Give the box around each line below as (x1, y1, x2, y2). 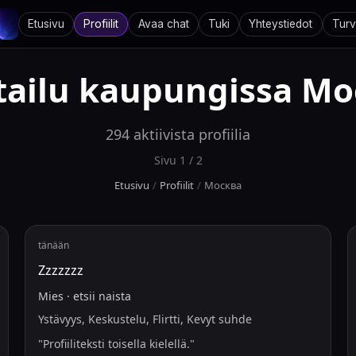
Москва (204, 178, 242, 192)
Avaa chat (137, 17, 189, 30)
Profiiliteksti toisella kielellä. (42, 336, 190, 351)
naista (98, 288, 131, 304)
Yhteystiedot (249, 17, 313, 30)
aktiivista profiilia (133, 125, 250, 144)
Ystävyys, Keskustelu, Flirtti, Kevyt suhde (37, 311, 252, 327)
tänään (37, 238, 69, 252)
